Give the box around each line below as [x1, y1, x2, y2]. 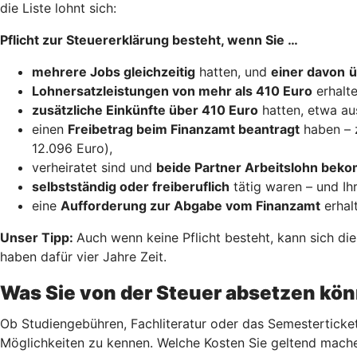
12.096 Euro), [32, 139, 112, 156]
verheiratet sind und [32, 159, 156, 175]
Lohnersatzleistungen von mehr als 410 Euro [32, 82, 312, 99]
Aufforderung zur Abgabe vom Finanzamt [61, 197, 320, 214]
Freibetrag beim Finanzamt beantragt [68, 120, 300, 137]
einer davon [271, 63, 345, 80]
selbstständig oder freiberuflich [32, 178, 229, 194]
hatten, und [195, 63, 271, 80]
